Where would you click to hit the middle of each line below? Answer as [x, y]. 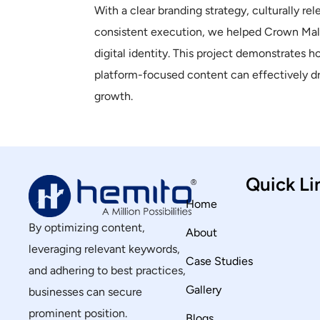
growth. [114, 96]
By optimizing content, [87, 227]
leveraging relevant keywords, [104, 249]
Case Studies [219, 261]
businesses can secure [85, 291]
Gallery [203, 290]
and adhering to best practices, [107, 270]
